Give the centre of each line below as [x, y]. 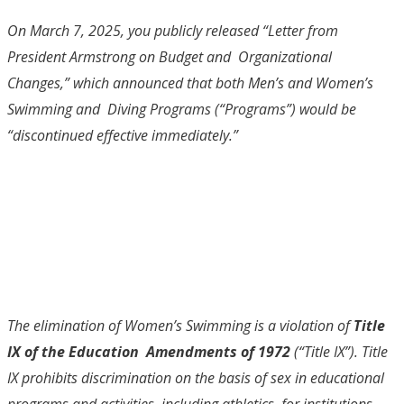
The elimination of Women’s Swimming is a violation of [180, 325]
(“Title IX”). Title [341, 351]
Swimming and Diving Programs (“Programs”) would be [182, 109]
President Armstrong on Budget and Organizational [170, 56]
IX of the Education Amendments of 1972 [151, 351]
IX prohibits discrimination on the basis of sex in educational [196, 377]
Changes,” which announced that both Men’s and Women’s [190, 83]
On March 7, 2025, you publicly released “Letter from [173, 30]
